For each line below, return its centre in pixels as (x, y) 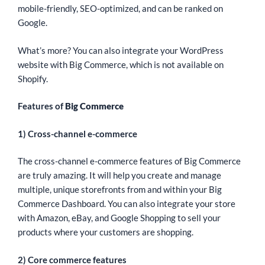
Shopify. (34, 78)
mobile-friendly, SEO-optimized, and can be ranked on (120, 9)
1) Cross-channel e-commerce (77, 133)
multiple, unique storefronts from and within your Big (120, 190)
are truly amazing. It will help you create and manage (119, 175)
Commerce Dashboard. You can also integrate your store (127, 204)
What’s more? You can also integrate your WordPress (121, 50)
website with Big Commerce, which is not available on (121, 64)
